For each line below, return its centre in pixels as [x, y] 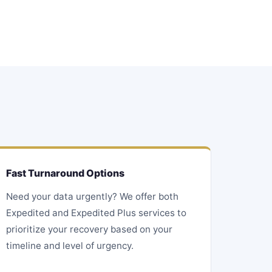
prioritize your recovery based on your [90, 229]
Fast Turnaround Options [66, 173]
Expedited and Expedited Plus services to [97, 213]
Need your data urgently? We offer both [93, 196]
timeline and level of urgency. [70, 246]
